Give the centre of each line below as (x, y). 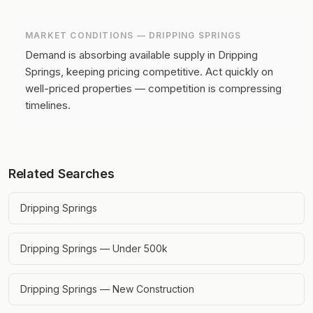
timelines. (48, 105)
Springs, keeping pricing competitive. (114, 72)
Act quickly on (239, 72)
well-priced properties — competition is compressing (153, 88)
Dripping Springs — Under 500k (94, 248)
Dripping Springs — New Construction (107, 289)
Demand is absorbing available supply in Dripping (141, 55)
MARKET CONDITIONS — (87, 35)
